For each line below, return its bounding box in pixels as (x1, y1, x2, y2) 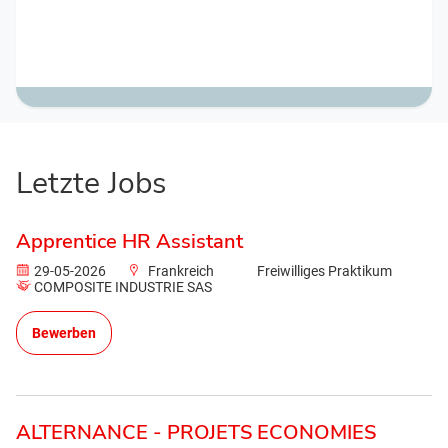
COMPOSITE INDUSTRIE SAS (34, 279, 213, 295)
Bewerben (32, 325, 96, 341)
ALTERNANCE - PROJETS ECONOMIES (16, 419, 376, 446)
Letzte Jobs (16, 163, 166, 204)
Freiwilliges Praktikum (256, 263, 392, 279)
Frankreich (148, 263, 215, 279)
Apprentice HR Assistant (16, 228, 243, 255)
